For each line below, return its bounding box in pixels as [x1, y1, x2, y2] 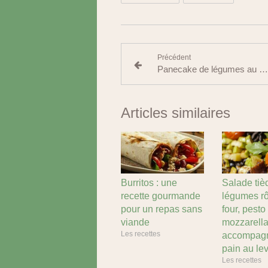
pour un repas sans [121, 203, 202, 214]
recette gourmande [121, 190, 200, 201]
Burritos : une [121, 177, 177, 188]
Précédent [157, 53, 191, 62]
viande [121, 217, 150, 227]
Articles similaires [121, 105, 230, 121]
